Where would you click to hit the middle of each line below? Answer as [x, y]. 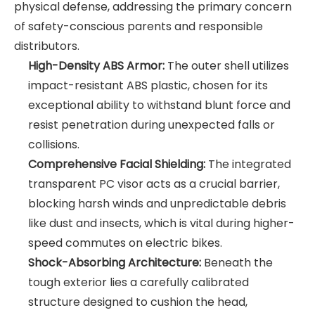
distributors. [47, 46]
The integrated [248, 165]
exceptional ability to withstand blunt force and [159, 105]
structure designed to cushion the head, [138, 302]
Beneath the [237, 263]
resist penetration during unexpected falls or [152, 125]
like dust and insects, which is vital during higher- [161, 224]
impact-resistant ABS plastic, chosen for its [148, 86]
